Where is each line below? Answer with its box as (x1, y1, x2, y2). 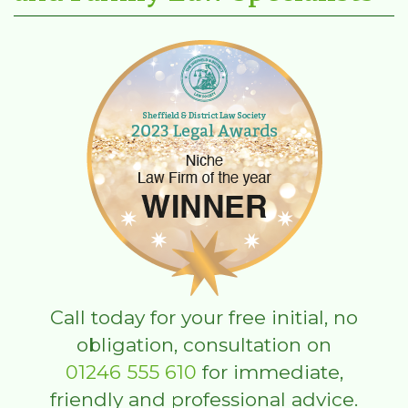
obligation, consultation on (76, 332, 331, 356)
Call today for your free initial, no (50, 305, 358, 329)
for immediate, (196, 360, 343, 383)
